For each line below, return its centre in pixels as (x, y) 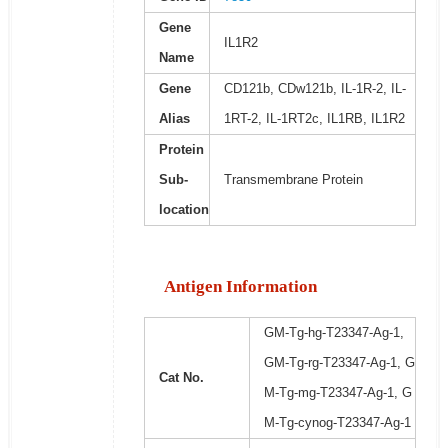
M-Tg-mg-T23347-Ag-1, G (337, 393)
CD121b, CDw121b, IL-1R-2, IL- (314, 89)
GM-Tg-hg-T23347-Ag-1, (333, 333)
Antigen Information (240, 287)
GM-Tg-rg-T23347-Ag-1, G (339, 363)
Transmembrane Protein (293, 180)
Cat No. (181, 378)
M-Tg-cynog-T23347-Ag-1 (337, 423)
